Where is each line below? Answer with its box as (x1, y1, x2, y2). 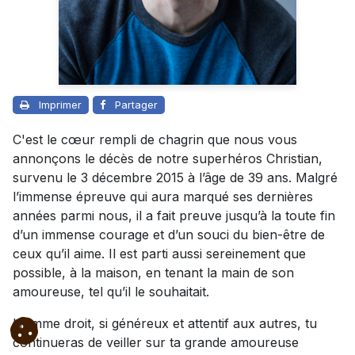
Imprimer (39, 98, 82, 112)
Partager (115, 98, 158, 112)
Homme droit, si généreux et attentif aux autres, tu (13, 315, 317, 332)
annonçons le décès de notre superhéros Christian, (13, 151, 323, 167)
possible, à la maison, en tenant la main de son (13, 265, 294, 281)
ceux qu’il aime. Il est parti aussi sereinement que (13, 246, 306, 262)
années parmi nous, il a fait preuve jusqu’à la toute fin (13, 208, 335, 224)
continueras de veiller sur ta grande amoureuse (13, 334, 299, 351)
